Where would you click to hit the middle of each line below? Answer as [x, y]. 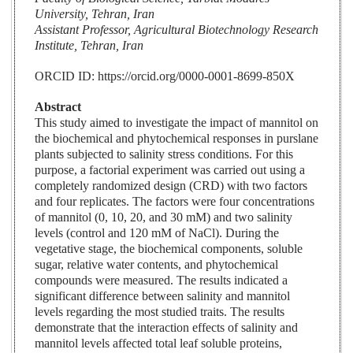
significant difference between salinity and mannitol [163, 296]
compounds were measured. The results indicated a [162, 281]
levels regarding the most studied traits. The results [160, 312]
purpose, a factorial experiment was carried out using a [170, 170]
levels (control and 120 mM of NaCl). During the [157, 233]
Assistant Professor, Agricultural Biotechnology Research [177, 30]
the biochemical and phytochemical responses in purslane [177, 139]
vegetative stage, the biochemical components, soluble [169, 249]
